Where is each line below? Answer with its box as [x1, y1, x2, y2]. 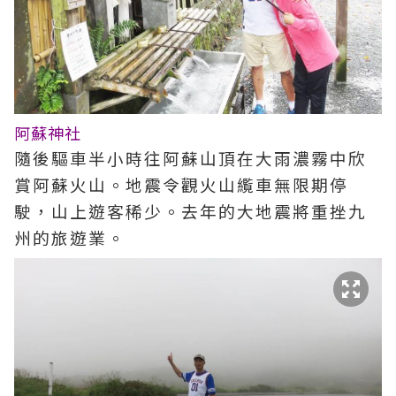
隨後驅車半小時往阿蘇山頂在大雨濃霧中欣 [14, 145, 367, 170]
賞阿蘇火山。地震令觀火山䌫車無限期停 [14, 171, 348, 196]
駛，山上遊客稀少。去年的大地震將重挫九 [14, 198, 367, 223]
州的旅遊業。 [14, 225, 126, 249]
